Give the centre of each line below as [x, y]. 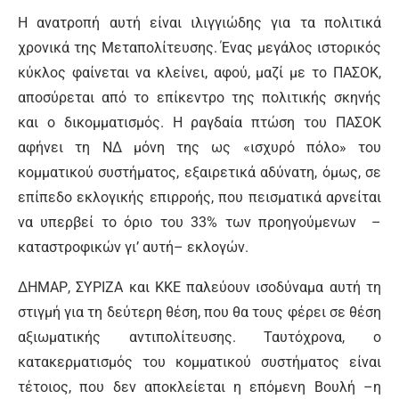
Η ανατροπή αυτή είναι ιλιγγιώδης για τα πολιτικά [199, 23]
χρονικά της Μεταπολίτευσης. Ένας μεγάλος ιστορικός [199, 48]
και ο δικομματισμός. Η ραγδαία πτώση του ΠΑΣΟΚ [199, 122]
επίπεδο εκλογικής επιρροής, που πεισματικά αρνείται [199, 197]
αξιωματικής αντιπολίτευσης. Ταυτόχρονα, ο [199, 337]
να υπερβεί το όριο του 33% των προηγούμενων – [199, 222]
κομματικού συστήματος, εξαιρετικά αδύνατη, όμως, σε [199, 172]
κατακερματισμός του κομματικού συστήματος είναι [199, 362]
